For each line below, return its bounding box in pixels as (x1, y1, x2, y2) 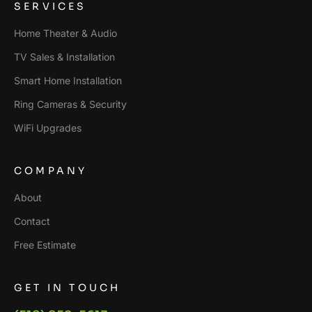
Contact (14, 215, 50, 227)
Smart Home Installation (14, 75, 122, 86)
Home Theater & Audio (14, 27, 117, 39)
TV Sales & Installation (14, 51, 115, 63)
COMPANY (14, 164, 88, 177)
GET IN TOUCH (14, 281, 121, 294)
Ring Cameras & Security (14, 98, 127, 110)
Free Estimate (14, 239, 76, 251)
